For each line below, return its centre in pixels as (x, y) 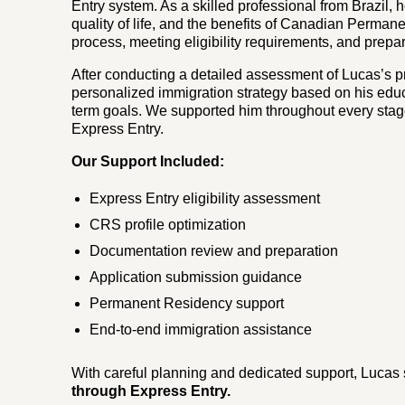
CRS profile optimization (168, 224)
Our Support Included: (148, 161)
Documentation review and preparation (214, 250)
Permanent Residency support (187, 303)
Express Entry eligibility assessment (205, 198)
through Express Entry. (151, 391)
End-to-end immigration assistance (201, 329)
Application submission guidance (196, 277)
